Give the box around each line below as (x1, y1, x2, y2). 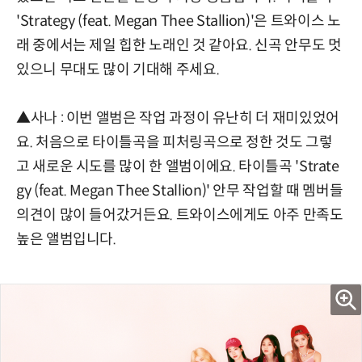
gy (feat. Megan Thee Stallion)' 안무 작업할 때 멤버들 (16, 181, 343, 200)
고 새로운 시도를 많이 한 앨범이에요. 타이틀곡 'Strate (16, 157, 339, 175)
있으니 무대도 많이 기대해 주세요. (16, 60, 220, 78)
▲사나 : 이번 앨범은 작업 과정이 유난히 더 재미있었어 (16, 108, 339, 127)
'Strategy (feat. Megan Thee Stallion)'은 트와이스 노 (16, 11, 341, 30)
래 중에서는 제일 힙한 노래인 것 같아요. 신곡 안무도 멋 (16, 36, 342, 54)
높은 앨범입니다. (16, 229, 116, 248)
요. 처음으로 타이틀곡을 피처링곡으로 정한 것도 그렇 (16, 133, 333, 151)
